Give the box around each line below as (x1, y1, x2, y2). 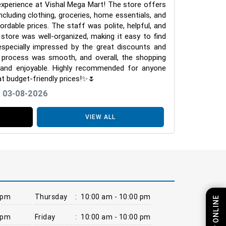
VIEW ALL (85, 112, 116, 121)
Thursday (34, 192, 68, 201)
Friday (34, 212, 55, 221)
